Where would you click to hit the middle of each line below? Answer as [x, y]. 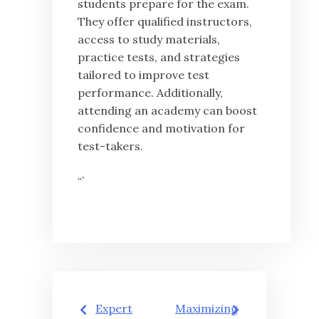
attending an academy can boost [167, 111]
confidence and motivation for [161, 129]
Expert [114, 309]
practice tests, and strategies [159, 57]
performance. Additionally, [150, 93]
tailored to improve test [143, 75]
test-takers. [110, 146]
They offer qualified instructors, [165, 22]
